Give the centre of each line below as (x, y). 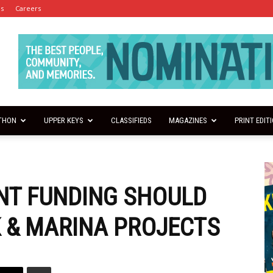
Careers (28, 8)
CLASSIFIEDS (131, 120)
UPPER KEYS (63, 120)
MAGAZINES (188, 120)
